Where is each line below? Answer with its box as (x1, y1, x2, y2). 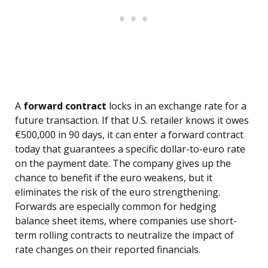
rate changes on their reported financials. (15, 243, 200, 257)
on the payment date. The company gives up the (15, 157, 231, 170)
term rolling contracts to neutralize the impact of (15, 229, 234, 242)
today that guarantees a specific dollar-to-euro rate (15, 142, 245, 156)
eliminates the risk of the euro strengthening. (15, 185, 220, 199)
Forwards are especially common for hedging (15, 200, 217, 214)
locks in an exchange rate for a (106, 99, 246, 113)
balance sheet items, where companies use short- (15, 214, 237, 228)
